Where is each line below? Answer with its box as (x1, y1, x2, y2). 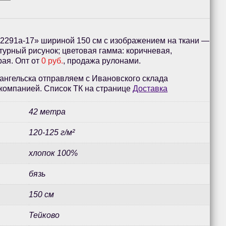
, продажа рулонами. (63, 56, 141, 66)
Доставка (133, 84, 168, 93)
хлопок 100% (29, 149, 78, 158)
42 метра (29, 107, 66, 117)
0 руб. (41, 56, 64, 66)
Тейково (29, 211, 60, 220)
